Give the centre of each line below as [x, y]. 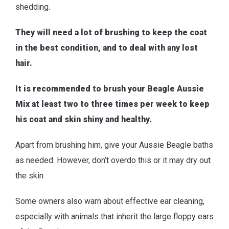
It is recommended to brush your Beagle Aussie [110, 88]
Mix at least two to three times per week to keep [112, 104]
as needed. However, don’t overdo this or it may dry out [113, 160]
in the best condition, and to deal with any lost [107, 48]
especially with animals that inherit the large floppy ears [114, 216]
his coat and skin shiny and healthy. [84, 119]
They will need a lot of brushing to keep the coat [111, 32]
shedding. [33, 7]
